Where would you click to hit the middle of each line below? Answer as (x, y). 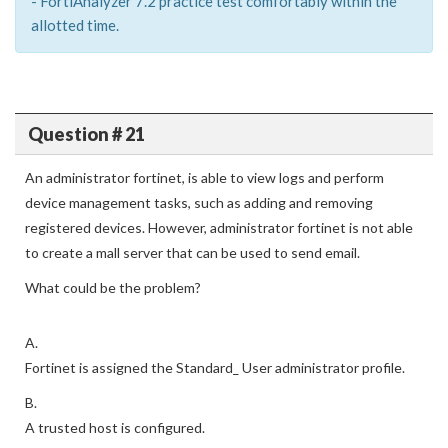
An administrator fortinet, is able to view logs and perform (204, 177)
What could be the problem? (113, 287)
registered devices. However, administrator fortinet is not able (219, 227)
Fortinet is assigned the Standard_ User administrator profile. (215, 367)
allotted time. (75, 25)
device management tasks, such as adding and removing (199, 202)
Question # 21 (86, 133)
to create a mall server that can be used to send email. (192, 252)
